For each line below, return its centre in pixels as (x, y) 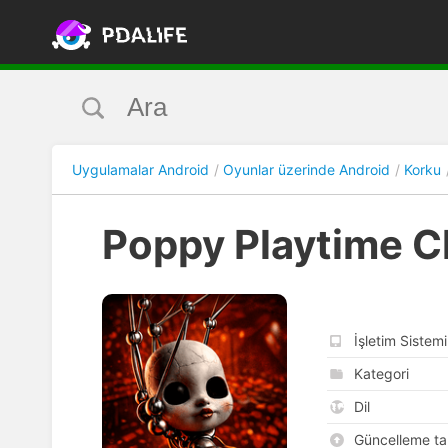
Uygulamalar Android (140, 169)
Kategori (381, 373)
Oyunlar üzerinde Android (306, 169)
